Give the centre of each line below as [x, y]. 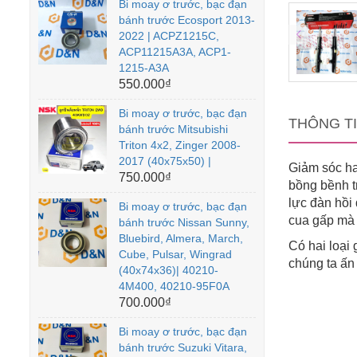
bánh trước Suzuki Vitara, [183, 347]
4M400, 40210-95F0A [174, 286]
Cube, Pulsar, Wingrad [175, 254]
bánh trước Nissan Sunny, [184, 222]
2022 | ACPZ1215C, [169, 35]
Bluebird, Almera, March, [181, 238]
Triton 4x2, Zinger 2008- [180, 145]
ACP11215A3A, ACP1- [175, 51]
